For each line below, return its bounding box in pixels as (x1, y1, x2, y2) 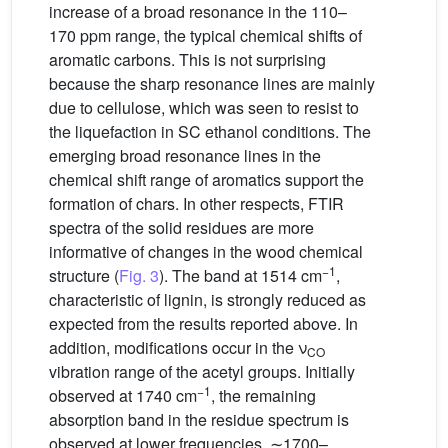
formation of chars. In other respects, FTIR (49, 192, 344, 216)
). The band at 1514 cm (159, 264, 322, 288)
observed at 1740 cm (49, 384, 197, 408)
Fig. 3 (119, 264, 159, 288)
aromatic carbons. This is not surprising (49, 48, 326, 72)
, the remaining (211, 384, 316, 408)
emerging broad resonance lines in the (49, 144, 321, 168)
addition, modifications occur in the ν (49, 336, 307, 360)
